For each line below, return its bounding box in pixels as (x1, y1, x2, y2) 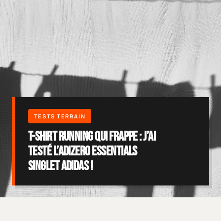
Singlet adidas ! (28, 158, 93, 174)
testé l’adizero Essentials (28, 144, 137, 159)
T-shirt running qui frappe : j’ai (28, 129, 156, 145)
